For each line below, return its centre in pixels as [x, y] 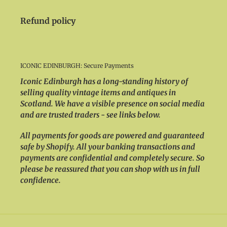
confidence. [41, 180]
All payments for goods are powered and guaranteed [112, 136]
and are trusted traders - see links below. [90, 115]
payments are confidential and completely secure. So [112, 158]
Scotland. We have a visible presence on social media [112, 103]
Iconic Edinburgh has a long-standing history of [104, 81]
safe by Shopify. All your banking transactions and [108, 147]
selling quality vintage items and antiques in [98, 92]
